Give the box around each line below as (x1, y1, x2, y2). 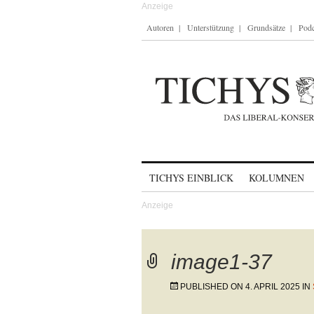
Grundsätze (247, 22, 285, 33)
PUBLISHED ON (180, 282, 245, 292)
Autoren (146, 22, 174, 33)
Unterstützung (187, 22, 234, 33)
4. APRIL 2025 (245, 282, 300, 292)
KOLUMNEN (249, 171, 304, 184)
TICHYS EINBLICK (149, 171, 233, 184)
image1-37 (171, 250, 272, 273)
